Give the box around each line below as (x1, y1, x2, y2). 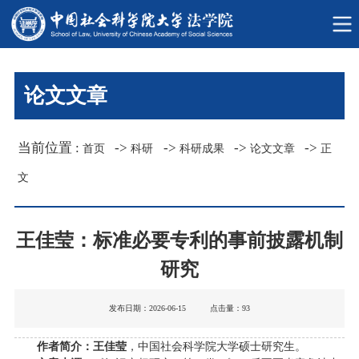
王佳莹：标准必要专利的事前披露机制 (16, 230, 343, 251)
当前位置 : (18, 140, 83, 156)
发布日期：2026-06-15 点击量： (109, 303, 242, 313)
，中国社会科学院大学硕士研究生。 (126, 340, 306, 353)
